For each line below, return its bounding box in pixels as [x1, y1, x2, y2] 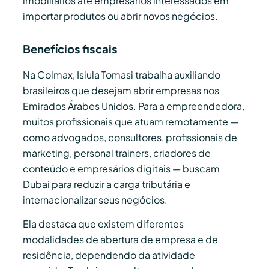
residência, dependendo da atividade [23, 248, 195, 261]
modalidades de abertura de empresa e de [23, 232, 218, 246]
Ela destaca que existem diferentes [23, 217, 184, 230]
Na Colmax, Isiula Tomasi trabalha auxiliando [23, 68, 220, 81]
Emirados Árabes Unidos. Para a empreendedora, [23, 99, 244, 112]
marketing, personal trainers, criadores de [23, 146, 211, 159]
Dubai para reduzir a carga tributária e [23, 177, 190, 190]
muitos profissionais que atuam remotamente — [23, 115, 238, 128]
